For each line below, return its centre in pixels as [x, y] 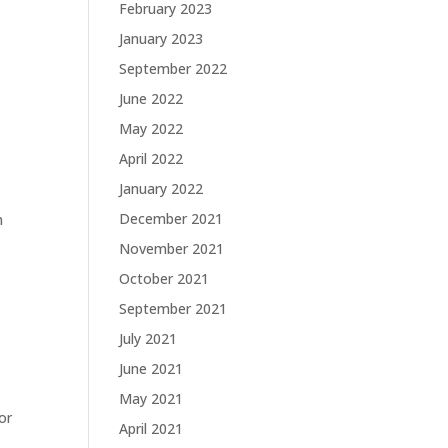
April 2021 [151, 428]
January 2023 [161, 38]
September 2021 [173, 308]
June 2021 [151, 368]
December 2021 [171, 218]
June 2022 [151, 98]
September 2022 [173, 68]
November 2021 [172, 248]
